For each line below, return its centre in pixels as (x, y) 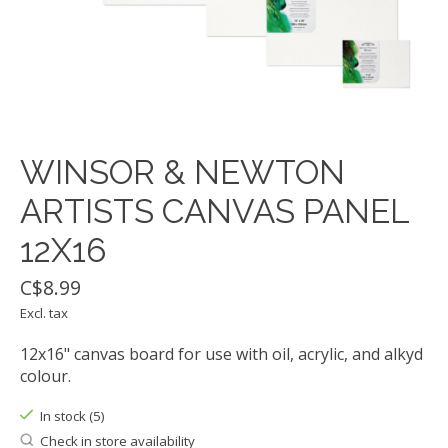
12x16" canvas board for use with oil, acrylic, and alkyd (221, 354)
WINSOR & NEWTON (182, 173)
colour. (45, 376)
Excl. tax (44, 313)
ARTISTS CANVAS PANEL (214, 212)
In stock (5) (72, 416)
